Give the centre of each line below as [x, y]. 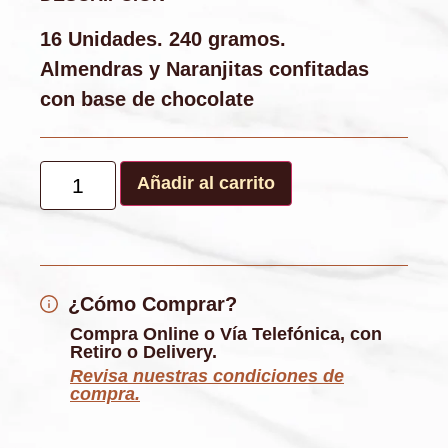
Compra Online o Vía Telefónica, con [226, 334]
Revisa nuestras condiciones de [207, 376]
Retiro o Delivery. [143, 352]
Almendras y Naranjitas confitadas [204, 68]
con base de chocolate [147, 98]
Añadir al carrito [206, 183]
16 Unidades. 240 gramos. [163, 38]
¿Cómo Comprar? [152, 304]
